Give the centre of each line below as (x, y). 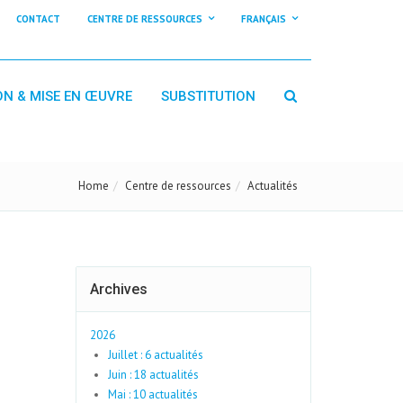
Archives (118, 289)
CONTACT (38, 19)
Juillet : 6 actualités (155, 355)
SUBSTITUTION (208, 96)
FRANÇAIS (264, 19)
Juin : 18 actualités (153, 375)
